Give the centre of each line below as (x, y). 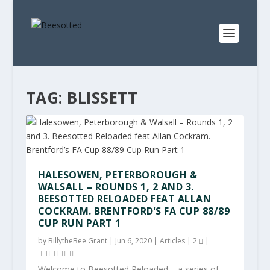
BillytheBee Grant (77, 241)
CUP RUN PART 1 (79, 223)
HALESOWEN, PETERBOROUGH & (118, 175)
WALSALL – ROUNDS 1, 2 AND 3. (116, 187)
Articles (172, 241)
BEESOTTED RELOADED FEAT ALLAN (124, 199)
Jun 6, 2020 (133, 241)
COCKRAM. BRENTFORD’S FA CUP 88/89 (134, 211)
